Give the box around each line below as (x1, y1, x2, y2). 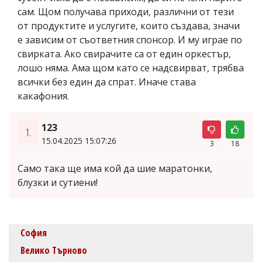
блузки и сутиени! (18, 175, 98, 189)
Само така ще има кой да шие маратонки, (18, 161, 212, 175)
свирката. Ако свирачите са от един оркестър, (18, 47, 231, 60)
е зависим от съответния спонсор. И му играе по (18, 33, 242, 46)
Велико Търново (20, 243, 87, 257)
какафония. (18, 89, 69, 102)
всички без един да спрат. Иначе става (18, 75, 196, 88)
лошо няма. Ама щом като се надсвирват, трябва (18, 61, 244, 74)
